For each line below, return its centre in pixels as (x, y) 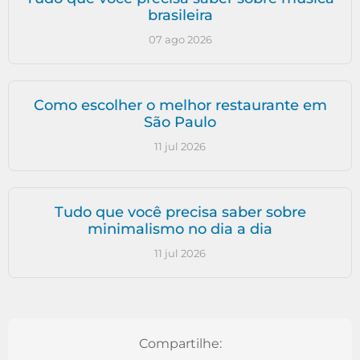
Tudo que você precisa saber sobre (180, 212)
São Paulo (180, 122)
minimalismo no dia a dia (180, 229)
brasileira (180, 15)
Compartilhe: (180, 343)
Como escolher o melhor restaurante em (180, 105)
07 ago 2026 (180, 39)
